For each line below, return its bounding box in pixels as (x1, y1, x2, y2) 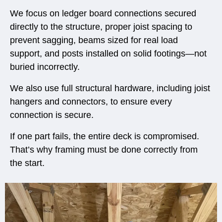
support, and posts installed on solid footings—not (10, 48, 207, 58)
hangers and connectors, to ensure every (10, 96, 172, 107)
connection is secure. (10, 110, 94, 120)
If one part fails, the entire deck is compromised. (10, 131, 199, 141)
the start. (10, 158, 45, 168)
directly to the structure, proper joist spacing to (10, 21, 192, 32)
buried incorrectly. (10, 61, 80, 72)
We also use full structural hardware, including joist (10, 83, 210, 93)
